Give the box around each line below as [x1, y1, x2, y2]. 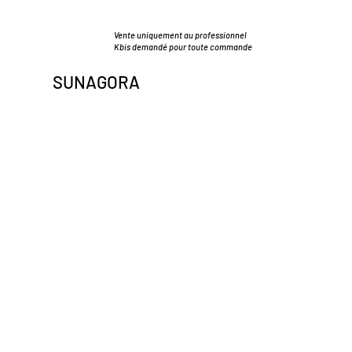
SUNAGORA [53, 71, 143, 92]
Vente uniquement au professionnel [114, 30, 248, 40]
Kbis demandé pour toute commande [114, 42, 252, 52]
